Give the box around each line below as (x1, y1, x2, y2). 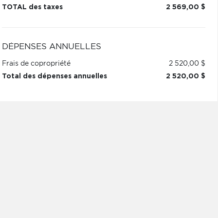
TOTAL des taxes (1, 4, 63, 11)
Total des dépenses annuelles (1, 73, 107, 80)
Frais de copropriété (1, 60, 71, 67)
